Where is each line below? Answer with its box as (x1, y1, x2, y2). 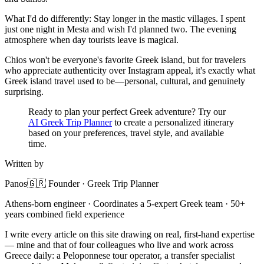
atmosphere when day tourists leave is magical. (5, 35, 179, 45)
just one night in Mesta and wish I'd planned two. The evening (5, 24, 236, 35)
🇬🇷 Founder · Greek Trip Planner (27, 179, 159, 189)
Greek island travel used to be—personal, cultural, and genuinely (5, 76, 245, 87)
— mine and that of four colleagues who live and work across (5, 240, 233, 250)
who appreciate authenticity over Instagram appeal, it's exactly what (5, 65, 255, 76)
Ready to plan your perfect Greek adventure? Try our (28, 107, 226, 117)
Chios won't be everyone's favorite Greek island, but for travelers (5, 55, 246, 65)
